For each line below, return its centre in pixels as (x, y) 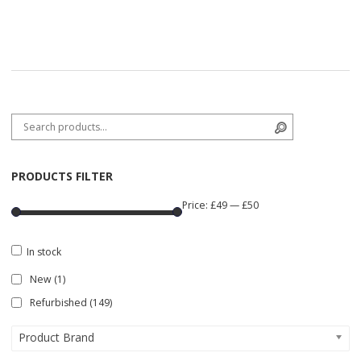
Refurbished (58, 302)
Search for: (36, 121)
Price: (197, 205)
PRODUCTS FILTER (62, 176)
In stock (44, 251)
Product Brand (56, 337)
